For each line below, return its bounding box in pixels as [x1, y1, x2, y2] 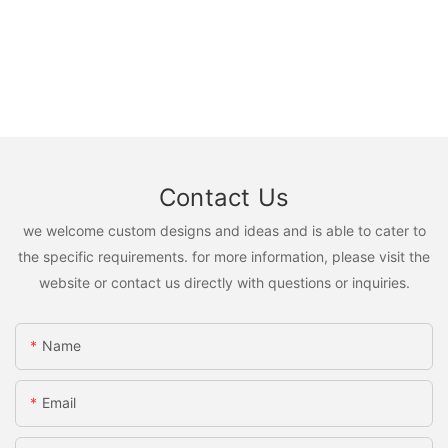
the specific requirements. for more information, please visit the [18, 247, 430, 265]
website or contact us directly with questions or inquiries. [38, 273, 410, 291]
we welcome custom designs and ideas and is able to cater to [22, 221, 426, 239]
